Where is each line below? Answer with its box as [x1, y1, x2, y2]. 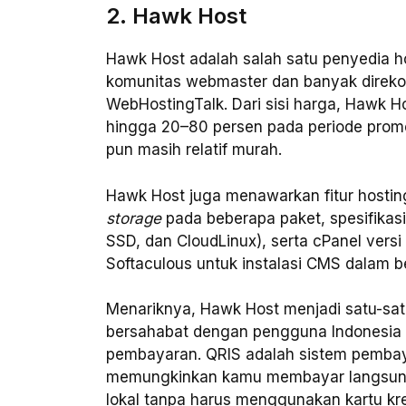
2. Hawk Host [106, 3, 246, 30]
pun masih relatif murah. [106, 140, 282, 159]
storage [106, 208, 161, 227]
